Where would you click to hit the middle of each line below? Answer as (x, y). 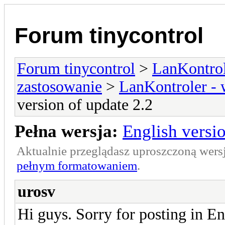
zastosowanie (60, 86)
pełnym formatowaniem (77, 165)
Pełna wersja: (66, 131)
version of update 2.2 (85, 104)
